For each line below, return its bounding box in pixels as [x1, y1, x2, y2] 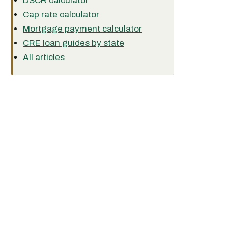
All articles [23, 52, 65, 62]
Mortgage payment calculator [23, 24, 142, 34]
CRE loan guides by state [23, 38, 124, 48]
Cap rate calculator [23, 10, 99, 19]
